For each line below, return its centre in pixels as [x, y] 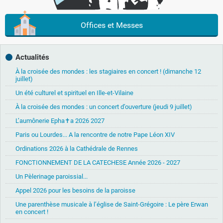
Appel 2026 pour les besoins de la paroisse [75, 190]
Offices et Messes [111, 25]
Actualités [32, 57]
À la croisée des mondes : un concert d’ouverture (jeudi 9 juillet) [104, 107]
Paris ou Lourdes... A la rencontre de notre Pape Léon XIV [95, 134]
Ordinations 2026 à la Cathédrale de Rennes [77, 148]
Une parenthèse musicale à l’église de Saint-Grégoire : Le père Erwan [112, 204]
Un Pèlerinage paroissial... [52, 176]
